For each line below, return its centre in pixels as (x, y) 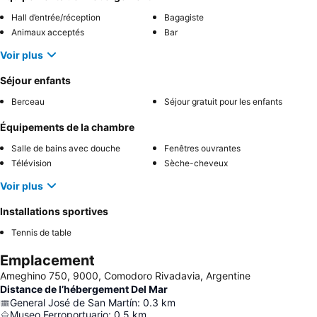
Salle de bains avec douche (66, 148)
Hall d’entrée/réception (56, 17)
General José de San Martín (74, 302)
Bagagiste (184, 17)
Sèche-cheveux (196, 163)
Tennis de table (41, 232)
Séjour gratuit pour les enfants (223, 102)
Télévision (31, 163)
